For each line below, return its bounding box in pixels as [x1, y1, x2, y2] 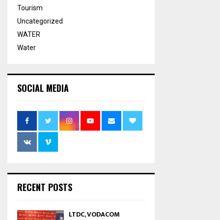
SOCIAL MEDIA [17, 81, 69, 94]
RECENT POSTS [17, 180, 72, 193]
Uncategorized [17, 17, 63, 25]
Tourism [17, 3, 43, 12]
